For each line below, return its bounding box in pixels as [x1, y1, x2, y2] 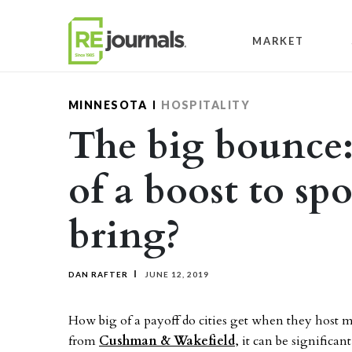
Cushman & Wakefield [99, 332, 235, 350]
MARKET [252, 34, 304, 47]
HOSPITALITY [161, 98, 251, 112]
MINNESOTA [68, 98, 148, 112]
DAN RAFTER [68, 269, 128, 279]
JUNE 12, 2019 [142, 269, 209, 279]
